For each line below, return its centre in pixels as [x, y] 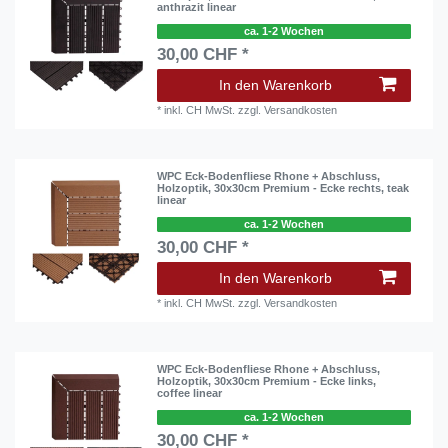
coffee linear [190, 393]
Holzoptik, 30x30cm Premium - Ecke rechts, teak [283, 188]
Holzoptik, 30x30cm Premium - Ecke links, [267, 381]
